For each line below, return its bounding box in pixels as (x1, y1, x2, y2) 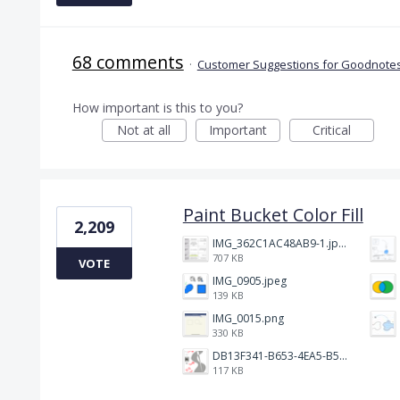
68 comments (71, 49, 184, 74)
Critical (312, 121, 351, 138)
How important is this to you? (71, 98, 243, 116)
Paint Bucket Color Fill (182, 202, 363, 227)
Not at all (117, 121, 171, 138)
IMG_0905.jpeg (212, 272, 287, 288)
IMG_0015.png (212, 310, 284, 326)
